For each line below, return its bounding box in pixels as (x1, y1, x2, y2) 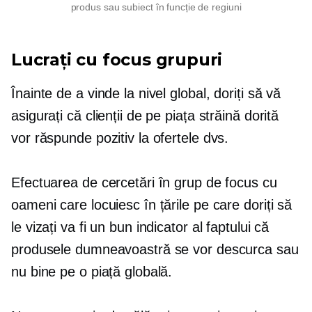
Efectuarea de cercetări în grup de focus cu (11, 175, 277, 191)
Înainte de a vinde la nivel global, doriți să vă (11, 86, 281, 102)
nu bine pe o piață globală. (11, 264, 173, 280)
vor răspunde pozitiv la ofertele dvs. (11, 130, 229, 146)
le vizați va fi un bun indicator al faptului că (11, 219, 270, 235)
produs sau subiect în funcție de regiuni (70, 1, 242, 13)
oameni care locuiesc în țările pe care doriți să (11, 197, 292, 213)
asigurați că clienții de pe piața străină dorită (11, 108, 279, 124)
